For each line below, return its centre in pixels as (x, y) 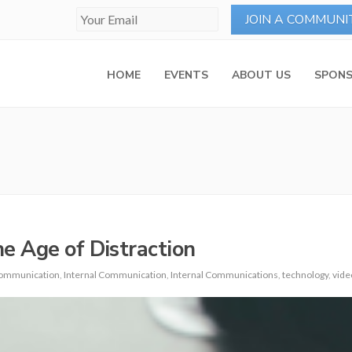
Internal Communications (224, 275)
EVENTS (186, 75)
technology (305, 275)
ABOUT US (261, 75)
